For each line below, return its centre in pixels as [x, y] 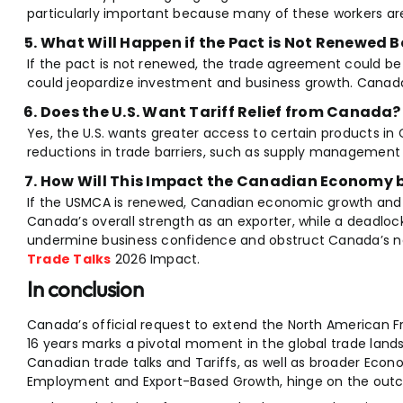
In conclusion [85, 288]
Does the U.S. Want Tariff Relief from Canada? [220, 112]
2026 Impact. [156, 259]
